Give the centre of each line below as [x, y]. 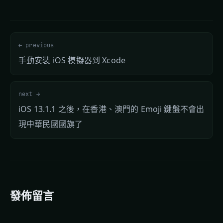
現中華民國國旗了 [51, 124]
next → [29, 94]
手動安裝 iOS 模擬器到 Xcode [72, 60]
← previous [36, 45]
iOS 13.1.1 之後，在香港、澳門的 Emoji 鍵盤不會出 [111, 109]
